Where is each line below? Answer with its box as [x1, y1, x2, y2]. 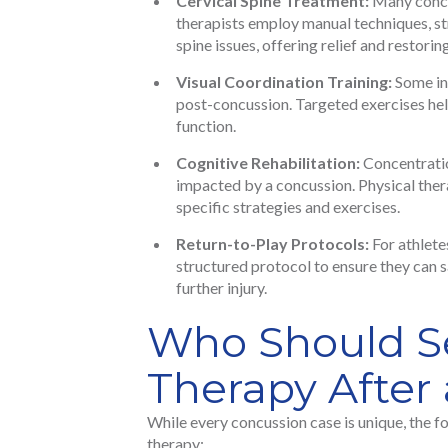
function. [176, 116, 236, 136]
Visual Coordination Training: [176, 72, 392, 92]
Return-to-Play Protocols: [176, 234, 369, 254]
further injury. [176, 278, 267, 298]
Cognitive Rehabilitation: [176, 153, 360, 173]
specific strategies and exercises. [176, 197, 400, 217]
